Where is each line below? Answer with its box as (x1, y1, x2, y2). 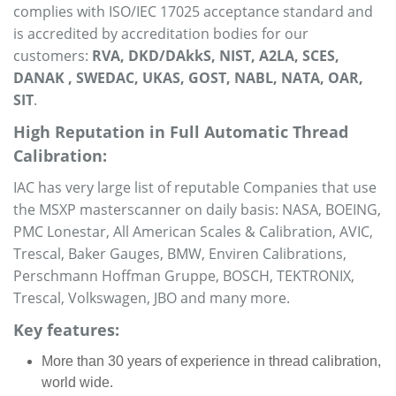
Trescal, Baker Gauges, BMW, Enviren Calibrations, (13, 244, 346, 263)
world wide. (42, 375, 113, 390)
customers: (13, 46, 92, 65)
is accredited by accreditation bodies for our (13, 24, 308, 43)
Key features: (13, 319, 119, 340)
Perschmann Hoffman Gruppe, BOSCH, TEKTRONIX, (13, 266, 354, 286)
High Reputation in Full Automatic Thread (13, 121, 348, 142)
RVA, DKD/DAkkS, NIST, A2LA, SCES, (92, 46, 339, 65)
